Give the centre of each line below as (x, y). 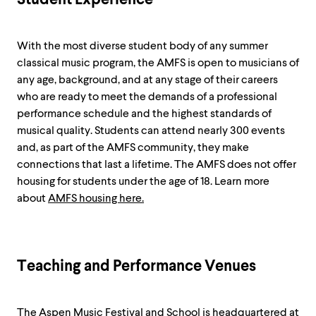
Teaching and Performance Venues (136, 266)
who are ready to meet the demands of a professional (147, 97)
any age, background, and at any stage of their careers (147, 80)
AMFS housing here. (96, 198)
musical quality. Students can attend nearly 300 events (151, 130)
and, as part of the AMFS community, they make (133, 147)
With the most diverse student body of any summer (142, 46)
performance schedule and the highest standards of (144, 114)
